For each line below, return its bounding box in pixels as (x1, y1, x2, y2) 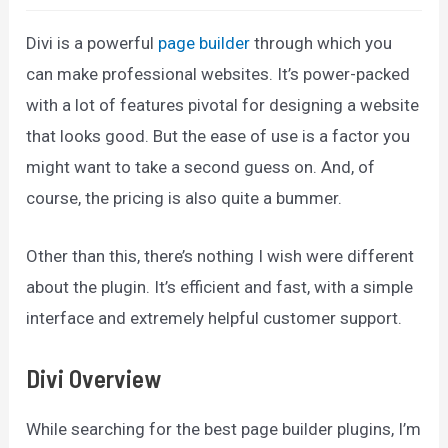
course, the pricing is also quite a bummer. (26, 188, 347, 209)
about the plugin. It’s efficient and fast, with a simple (26, 277, 414, 298)
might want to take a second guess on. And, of (26, 157, 376, 178)
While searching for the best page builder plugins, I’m (26, 418, 422, 439)
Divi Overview (26, 362, 162, 393)
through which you (250, 33, 393, 54)
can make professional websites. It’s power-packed (26, 64, 411, 85)
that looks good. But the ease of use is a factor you (26, 126, 411, 147)
